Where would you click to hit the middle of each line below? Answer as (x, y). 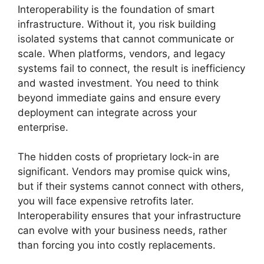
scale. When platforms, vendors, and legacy (121, 53)
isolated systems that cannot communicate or (126, 39)
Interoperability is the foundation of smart (116, 9)
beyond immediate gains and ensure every (119, 98)
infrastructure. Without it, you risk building (117, 24)
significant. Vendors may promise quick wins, (124, 171)
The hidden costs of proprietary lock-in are (118, 157)
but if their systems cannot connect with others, (131, 186)
